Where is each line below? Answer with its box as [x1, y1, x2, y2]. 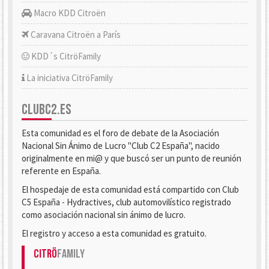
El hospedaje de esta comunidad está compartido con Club [22, 184, 239, 195]
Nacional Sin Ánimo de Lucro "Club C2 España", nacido [22, 140, 220, 151]
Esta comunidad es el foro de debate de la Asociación [22, 127, 219, 139]
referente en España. [22, 165, 101, 177]
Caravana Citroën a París [29, 29, 121, 40]
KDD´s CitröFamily [29, 50, 101, 62]
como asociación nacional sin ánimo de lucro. [22, 209, 186, 220]
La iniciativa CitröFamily [25, 72, 113, 83]
